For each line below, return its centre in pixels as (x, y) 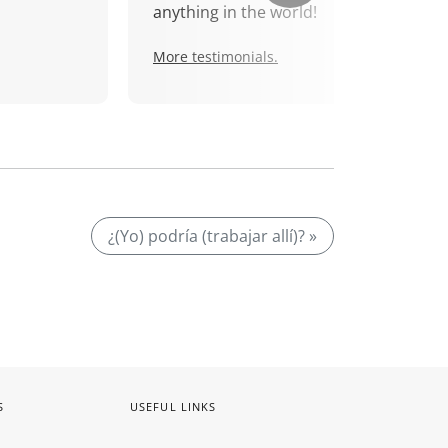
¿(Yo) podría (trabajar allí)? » (212, 236)
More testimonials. (215, 56)
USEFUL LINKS (173, 406)
